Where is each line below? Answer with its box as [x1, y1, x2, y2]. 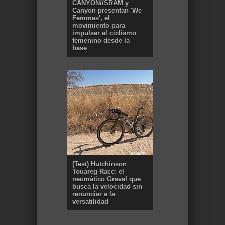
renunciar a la [72, 190, 115, 198]
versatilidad [72, 198, 108, 206]
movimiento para [72, 22, 125, 30]
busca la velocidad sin [72, 183, 142, 191]
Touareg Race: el [72, 168, 124, 176]
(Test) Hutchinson [72, 160, 127, 168]
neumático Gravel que [72, 175, 141, 183]
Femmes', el [72, 14, 110, 22]
